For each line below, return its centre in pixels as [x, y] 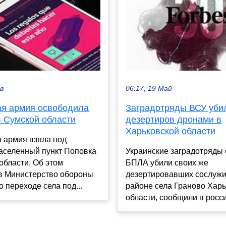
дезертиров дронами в [174, 120]
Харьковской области [171, 131]
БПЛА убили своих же [167, 163]
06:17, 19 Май [149, 89]
